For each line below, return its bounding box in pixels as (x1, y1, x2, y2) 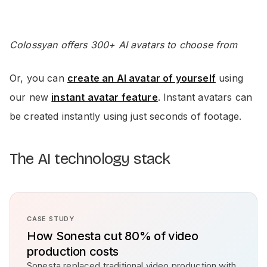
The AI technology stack (10, 150, 170, 169)
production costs (27, 244, 119, 259)
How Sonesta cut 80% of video (27, 229, 198, 244)
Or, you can (10, 72, 67, 85)
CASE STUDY (27, 215, 74, 223)
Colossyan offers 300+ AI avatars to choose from (10, 39, 238, 51)
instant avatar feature (51, 91, 158, 104)
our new (10, 91, 52, 104)
